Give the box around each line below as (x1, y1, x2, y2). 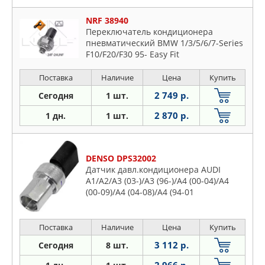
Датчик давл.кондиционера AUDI (86, 164, 221, 176)
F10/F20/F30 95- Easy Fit (86, 49, 179, 60)
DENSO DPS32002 (86, 153, 156, 164)
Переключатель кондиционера (86, 26, 213, 37)
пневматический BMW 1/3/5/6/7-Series (86, 37, 243, 49)
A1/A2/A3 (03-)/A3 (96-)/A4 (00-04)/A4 (86, 175, 229, 187)
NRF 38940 (86, 15, 128, 26)
